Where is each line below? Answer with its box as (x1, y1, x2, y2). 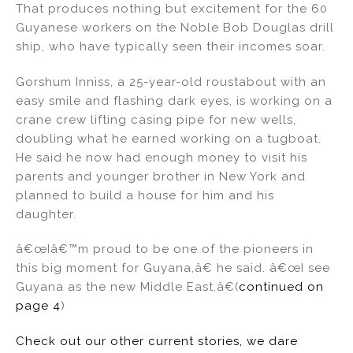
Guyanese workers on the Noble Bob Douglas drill (16, 20, 334, 35)
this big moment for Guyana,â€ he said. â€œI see (16, 261, 330, 276)
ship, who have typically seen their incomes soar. (16, 39, 325, 54)
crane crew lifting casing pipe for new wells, (16, 112, 296, 127)
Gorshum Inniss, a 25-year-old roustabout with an (16, 74, 326, 89)
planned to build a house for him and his (16, 188, 274, 203)
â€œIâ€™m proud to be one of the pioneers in (16, 242, 314, 257)
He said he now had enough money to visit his (16, 150, 307, 165)
